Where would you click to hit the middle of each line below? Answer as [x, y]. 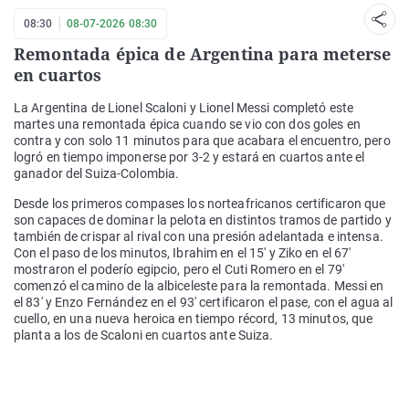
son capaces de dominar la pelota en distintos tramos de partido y [203, 220]
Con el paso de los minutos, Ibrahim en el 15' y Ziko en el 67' [183, 253]
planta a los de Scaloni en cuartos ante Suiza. [144, 336]
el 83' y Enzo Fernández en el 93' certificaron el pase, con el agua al [204, 303]
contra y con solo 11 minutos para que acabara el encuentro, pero [202, 141]
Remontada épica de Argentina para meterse [203, 54]
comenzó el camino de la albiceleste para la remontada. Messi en [199, 286]
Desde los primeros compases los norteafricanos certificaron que [200, 204]
